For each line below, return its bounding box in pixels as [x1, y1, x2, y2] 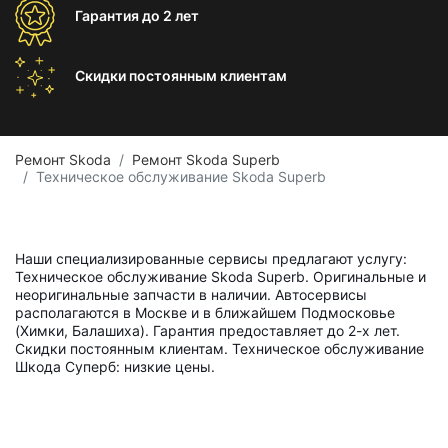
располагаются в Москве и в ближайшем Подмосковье [15, 304, 395, 321]
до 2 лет [142, 7, 199, 24]
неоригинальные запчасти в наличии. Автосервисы [15, 286, 367, 303]
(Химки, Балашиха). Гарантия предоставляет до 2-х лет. [15, 322, 400, 339]
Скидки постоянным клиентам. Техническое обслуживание [15, 340, 424, 357]
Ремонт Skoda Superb [132, 151, 280, 168]
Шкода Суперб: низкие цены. [15, 358, 215, 375]
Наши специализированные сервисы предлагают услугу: [15, 250, 407, 267]
